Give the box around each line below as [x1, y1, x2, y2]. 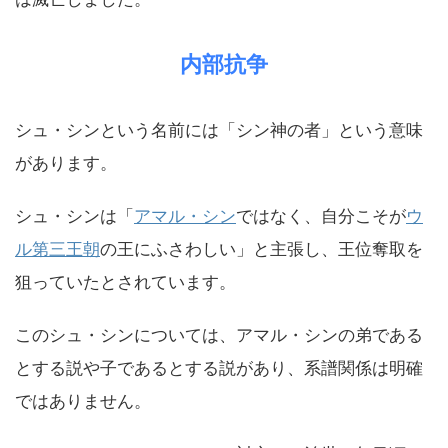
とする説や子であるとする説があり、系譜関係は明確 [15, 358, 423, 378]
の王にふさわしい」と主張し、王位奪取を [100, 239, 423, 259]
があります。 [15, 153, 117, 173]
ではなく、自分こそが [236, 206, 406, 226]
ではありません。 [15, 391, 151, 411]
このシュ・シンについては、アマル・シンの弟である [15, 325, 423, 345]
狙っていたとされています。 [15, 272, 236, 292]
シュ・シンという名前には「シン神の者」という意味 [15, 120, 423, 140]
